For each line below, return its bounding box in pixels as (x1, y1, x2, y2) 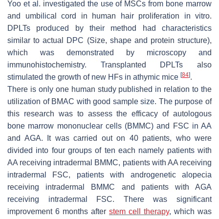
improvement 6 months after (7, 207, 109, 216)
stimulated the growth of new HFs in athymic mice (7, 73, 180, 82)
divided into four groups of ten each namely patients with (7, 146, 212, 155)
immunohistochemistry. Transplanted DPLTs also (7, 61, 212, 69)
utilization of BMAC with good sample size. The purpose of (7, 97, 212, 106)
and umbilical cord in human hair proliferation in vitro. (7, 12, 212, 21)
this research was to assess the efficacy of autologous (7, 109, 212, 118)
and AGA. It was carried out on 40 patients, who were (7, 134, 212, 143)
